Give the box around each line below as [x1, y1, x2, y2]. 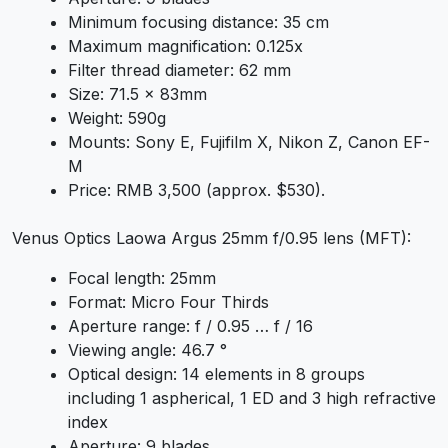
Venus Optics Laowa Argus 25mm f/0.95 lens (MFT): [12, 228, 411, 249]
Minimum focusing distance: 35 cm [68, 12, 329, 33]
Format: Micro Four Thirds [68, 292, 269, 313]
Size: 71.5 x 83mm [68, 84, 207, 105]
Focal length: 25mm [68, 268, 216, 289]
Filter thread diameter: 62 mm [68, 60, 291, 81]
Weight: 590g [68, 108, 166, 129]
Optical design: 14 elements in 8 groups [68, 364, 365, 385]
